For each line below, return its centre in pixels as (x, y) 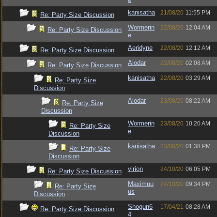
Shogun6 (140, 207)
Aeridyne (140, 48)
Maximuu (141, 184)
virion (135, 169)
